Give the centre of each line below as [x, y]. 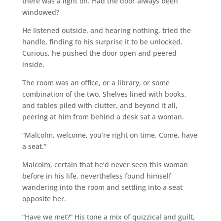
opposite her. [44, 198]
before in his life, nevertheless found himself [96, 176]
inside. [33, 64]
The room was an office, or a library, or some [96, 82]
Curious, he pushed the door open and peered [99, 53]
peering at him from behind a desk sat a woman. [103, 116]
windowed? [40, 12]
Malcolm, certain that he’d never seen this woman [105, 164]
